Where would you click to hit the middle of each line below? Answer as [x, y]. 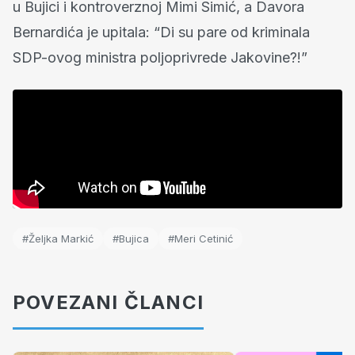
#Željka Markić [58, 239]
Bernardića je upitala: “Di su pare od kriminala [161, 32]
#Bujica [131, 239]
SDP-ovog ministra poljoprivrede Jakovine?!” [160, 57]
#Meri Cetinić [200, 239]
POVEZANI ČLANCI [108, 302]
